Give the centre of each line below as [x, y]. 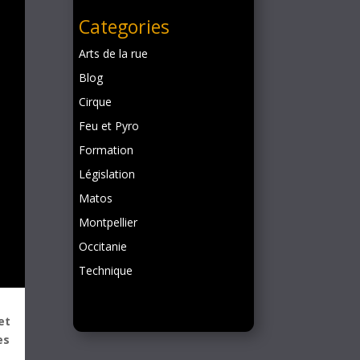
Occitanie [102, 247]
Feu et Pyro [108, 126]
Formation [106, 150]
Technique [105, 271]
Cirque [95, 102]
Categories [124, 27]
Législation [106, 174]
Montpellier [108, 223]
